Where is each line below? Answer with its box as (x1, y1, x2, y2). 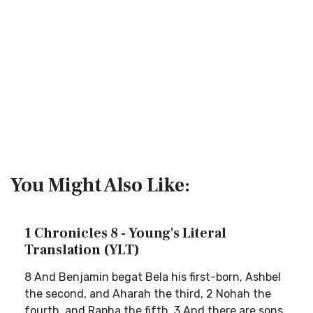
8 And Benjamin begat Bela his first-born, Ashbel (24, 270, 281, 284)
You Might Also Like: (10, 173, 190, 198)
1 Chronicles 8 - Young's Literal (24, 224, 226, 242)
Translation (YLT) (24, 241, 140, 259)
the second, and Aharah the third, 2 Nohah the (24, 287, 271, 300)
